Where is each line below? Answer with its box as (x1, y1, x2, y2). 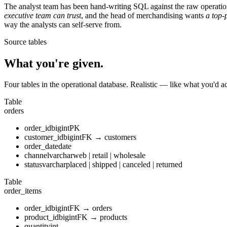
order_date (24, 142, 58, 151)
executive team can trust (4, 11, 81, 20)
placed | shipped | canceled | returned (66, 160, 182, 169)
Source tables (4, 37, 47, 46)
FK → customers (82, 133, 136, 142)
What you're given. (4, 56, 103, 70)
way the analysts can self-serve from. (4, 20, 122, 29)
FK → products (77, 213, 127, 222)
